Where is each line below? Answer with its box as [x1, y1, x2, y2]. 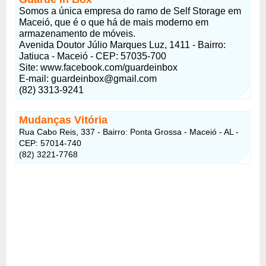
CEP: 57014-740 [19, 138, 82, 148]
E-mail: [19, 73, 52, 84]
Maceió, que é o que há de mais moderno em [19, 17, 209, 27]
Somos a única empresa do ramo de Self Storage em [19, 5, 242, 16]
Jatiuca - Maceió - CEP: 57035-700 [19, 50, 167, 61]
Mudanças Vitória [19, 113, 108, 126]
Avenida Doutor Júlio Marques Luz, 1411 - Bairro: [19, 39, 226, 50]
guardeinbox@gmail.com [51, 73, 157, 84]
